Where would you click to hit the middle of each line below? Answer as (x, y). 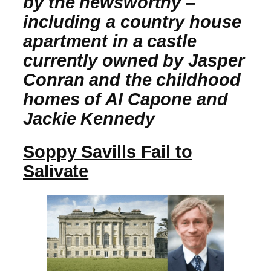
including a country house (132, 21)
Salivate (56, 171)
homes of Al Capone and (126, 99)
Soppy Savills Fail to (108, 152)
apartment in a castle (110, 41)
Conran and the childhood (132, 80)
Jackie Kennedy (89, 118)
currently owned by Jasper (134, 60)
